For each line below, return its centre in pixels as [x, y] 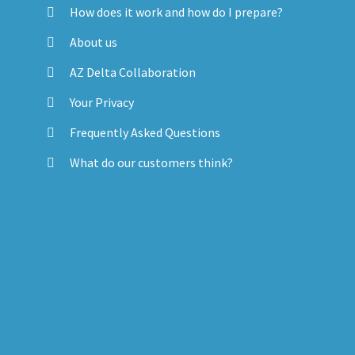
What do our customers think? [152, 163]
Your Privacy [102, 103]
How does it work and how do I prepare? [177, 12]
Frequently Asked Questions [145, 133]
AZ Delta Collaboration [133, 73]
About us [94, 42]
